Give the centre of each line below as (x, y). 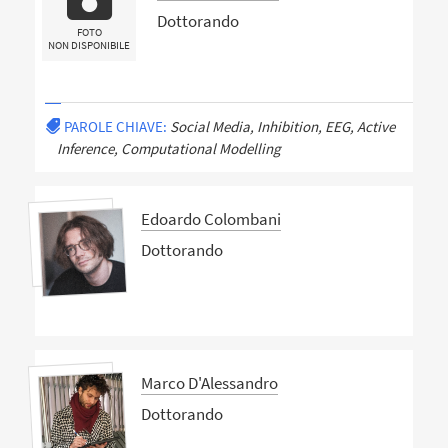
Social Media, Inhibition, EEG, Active (282, 126)
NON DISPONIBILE (89, 44)
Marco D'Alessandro (209, 382)
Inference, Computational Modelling (168, 148)
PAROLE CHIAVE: (115, 126)
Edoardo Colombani (210, 218)
